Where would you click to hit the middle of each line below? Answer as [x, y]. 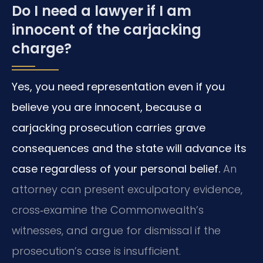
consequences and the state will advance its [129, 148]
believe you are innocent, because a [107, 107]
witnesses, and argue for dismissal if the [116, 230]
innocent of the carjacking [107, 29]
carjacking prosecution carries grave [109, 127]
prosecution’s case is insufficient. [96, 251]
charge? [42, 48]
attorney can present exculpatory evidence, [127, 189]
